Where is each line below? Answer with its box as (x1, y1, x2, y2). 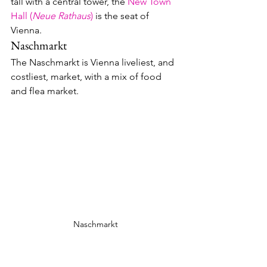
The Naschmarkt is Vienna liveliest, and (11, 56, 176, 68)
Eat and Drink (13, 246, 84, 261)
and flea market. (11, 85, 83, 97)
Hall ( (11, 10, 32, 21)
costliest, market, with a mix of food (11, 70, 164, 82)
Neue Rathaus (32, 10, 91, 21)
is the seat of (93, 10, 151, 21)
